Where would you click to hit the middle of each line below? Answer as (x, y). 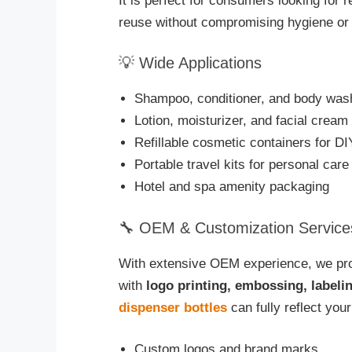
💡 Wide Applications (190, 63)
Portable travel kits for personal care (242, 165)
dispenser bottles (173, 307)
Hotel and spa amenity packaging (232, 187)
